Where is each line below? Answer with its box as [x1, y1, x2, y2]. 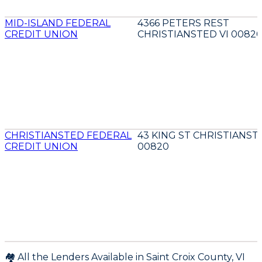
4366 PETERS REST [137, 18, 229, 29]
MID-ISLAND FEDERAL [5, 18, 111, 29]
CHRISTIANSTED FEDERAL [5, 130, 132, 142]
